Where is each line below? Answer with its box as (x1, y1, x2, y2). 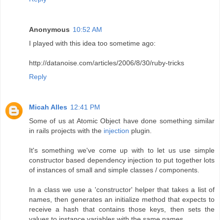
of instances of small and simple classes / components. (29, 165, 199, 174)
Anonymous (29, 25, 70, 33)
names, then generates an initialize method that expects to (29, 195, 215, 203)
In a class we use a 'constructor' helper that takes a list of (29, 185, 215, 193)
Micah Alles (29, 103, 67, 111)
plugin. (129, 126, 152, 135)
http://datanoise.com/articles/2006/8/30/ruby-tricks (29, 58, 184, 67)
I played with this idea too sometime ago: (29, 39, 156, 47)
